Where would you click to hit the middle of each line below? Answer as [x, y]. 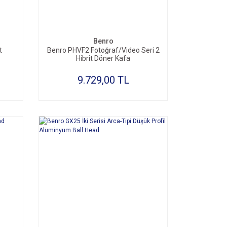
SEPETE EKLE [108, 17]
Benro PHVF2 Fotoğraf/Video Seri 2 [103, 50]
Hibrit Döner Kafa [103, 58]
